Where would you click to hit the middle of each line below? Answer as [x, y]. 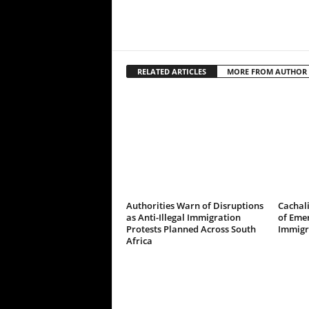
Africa [139, 241]
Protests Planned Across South [191, 229]
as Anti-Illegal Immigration [183, 217]
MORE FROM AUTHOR [267, 71]
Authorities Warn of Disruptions [195, 206]
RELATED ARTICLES [171, 71]
